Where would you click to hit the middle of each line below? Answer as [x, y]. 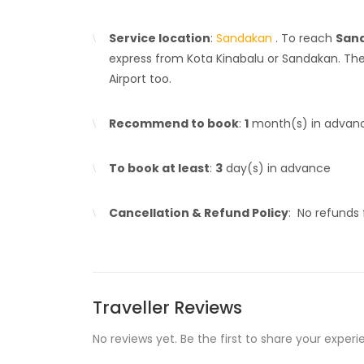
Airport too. [140, 79]
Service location [160, 38]
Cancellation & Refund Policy [199, 213]
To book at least [159, 168]
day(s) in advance [277, 168]
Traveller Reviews [167, 308]
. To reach [304, 38]
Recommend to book [174, 123]
